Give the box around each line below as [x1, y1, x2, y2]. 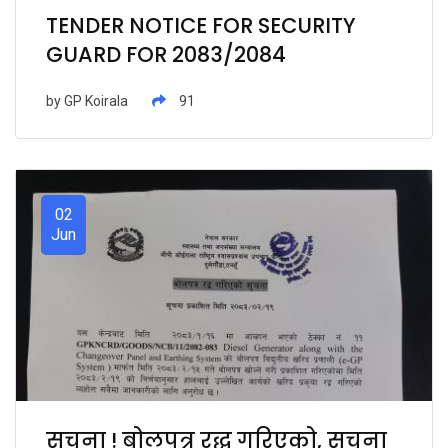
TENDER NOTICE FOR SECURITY [46, 10, 356, 40]
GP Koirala [64, 92, 128, 109]
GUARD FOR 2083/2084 [46, 39, 286, 69]
